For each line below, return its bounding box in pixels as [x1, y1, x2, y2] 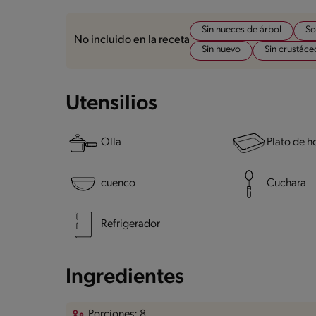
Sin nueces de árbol [202, 24, 281, 35]
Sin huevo [202, 44, 241, 55]
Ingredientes [66, 266, 184, 288]
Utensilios [66, 92, 157, 115]
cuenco [101, 178, 135, 190]
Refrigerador [101, 219, 160, 231]
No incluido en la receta [74, 35, 190, 47]
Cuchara [266, 178, 306, 190]
